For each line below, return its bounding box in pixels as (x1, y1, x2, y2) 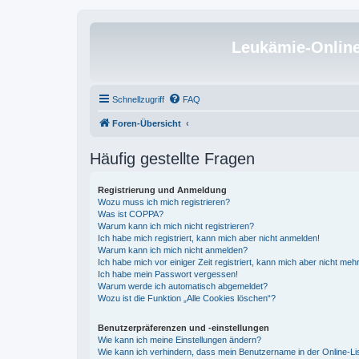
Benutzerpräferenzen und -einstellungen (98, 323, 269, 333)
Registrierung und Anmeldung (98, 185, 227, 195)
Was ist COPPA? (98, 209, 163, 219)
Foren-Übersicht (112, 119, 181, 128)
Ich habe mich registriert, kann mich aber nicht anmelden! (98, 233, 320, 243)
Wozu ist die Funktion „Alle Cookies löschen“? (98, 293, 276, 303)
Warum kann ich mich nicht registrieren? (98, 221, 254, 231)
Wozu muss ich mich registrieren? (98, 197, 230, 207)
